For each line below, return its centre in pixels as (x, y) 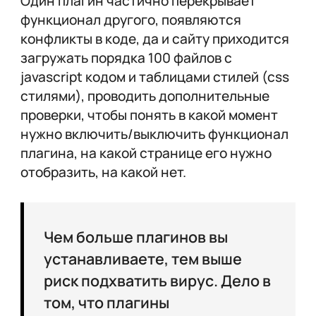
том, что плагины (107, 303)
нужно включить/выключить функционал (154, 134)
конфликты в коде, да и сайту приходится (154, 38)
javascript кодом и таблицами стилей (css (154, 77)
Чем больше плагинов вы (136, 237)
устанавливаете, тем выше (143, 259)
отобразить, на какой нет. (103, 172)
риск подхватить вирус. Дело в (158, 281)
